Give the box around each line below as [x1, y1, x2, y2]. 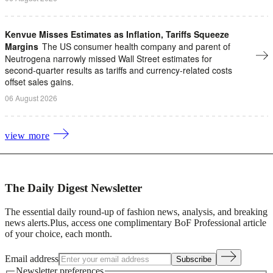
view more [5, 130, 50, 141]
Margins [5, 40, 38, 52]
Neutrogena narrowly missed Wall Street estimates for [5, 52, 212, 65]
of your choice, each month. [5, 228, 112, 239]
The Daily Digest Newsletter [5, 181, 142, 194]
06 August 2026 [5, 92, 57, 103]
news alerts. [5, 217, 50, 228]
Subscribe [176, 254, 211, 264]
